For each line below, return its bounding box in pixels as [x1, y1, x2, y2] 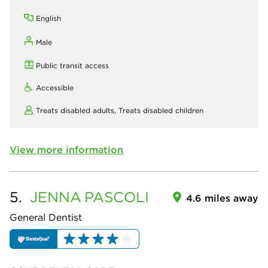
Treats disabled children [118, 106, 203, 115]
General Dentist [10, 211, 82, 224]
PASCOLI [84, 188, 149, 206]
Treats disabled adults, [36, 106, 118, 115]
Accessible [36, 83, 74, 93]
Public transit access [36, 61, 109, 71]
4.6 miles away [186, 192, 258, 205]
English [36, 14, 61, 23]
